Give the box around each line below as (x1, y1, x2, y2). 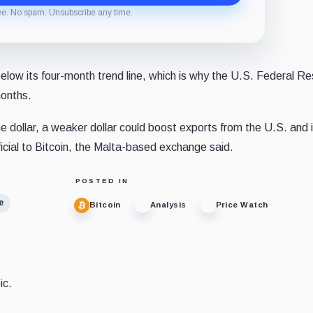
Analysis (150, 201, 187, 210)
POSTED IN (75, 176, 129, 184)
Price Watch (215, 201, 268, 210)
